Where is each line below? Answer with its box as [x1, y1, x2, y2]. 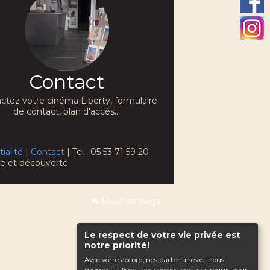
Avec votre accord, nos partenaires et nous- [84, 255, 227, 264]
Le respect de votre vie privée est [84, 230, 240, 240]
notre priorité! [84, 240, 149, 250]
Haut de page [99, 196, 162, 207]
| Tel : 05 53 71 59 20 [64, 146, 149, 157]
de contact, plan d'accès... [13, 106, 121, 117]
